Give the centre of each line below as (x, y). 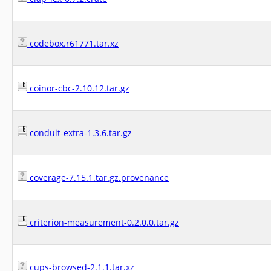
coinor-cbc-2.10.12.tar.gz (78, 88)
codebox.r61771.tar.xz (73, 43)
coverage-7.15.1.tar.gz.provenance (98, 178)
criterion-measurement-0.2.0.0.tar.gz (103, 222)
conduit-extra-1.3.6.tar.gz (80, 133)
